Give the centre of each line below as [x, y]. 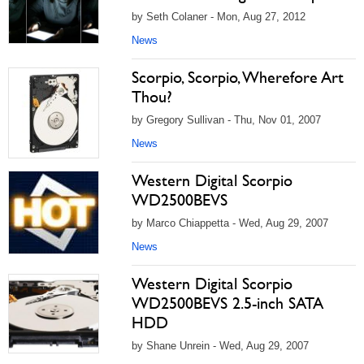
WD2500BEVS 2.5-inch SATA [227, 303]
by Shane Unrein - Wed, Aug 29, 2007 [220, 346]
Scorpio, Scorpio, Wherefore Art [238, 77]
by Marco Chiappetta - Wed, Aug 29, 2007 [230, 223]
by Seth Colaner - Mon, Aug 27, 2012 [219, 17]
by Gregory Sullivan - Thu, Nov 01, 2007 [226, 120]
